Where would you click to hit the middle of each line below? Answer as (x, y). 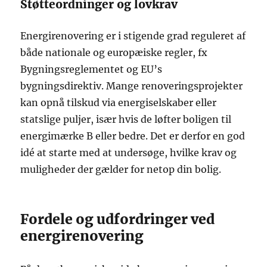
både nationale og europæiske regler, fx (114, 52)
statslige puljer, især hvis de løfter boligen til (126, 119)
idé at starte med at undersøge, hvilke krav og (129, 152)
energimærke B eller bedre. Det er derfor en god (133, 136)
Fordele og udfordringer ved (118, 219)
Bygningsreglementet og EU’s (91, 69)
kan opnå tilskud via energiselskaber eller (119, 102)
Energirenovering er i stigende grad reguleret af (133, 35)
